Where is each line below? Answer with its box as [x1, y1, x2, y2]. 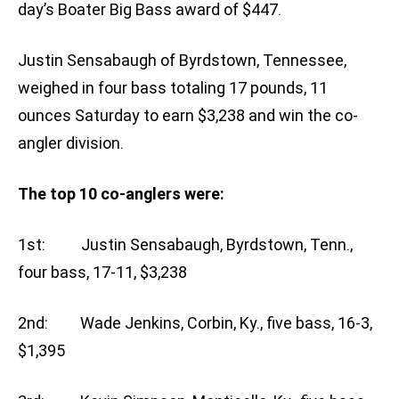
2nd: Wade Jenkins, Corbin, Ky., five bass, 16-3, [18, 313, 372, 333]
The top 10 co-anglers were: [18, 184, 224, 204]
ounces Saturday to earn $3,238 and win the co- [18, 106, 358, 126]
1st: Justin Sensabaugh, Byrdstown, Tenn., [18, 235, 353, 255]
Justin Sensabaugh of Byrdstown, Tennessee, [18, 51, 346, 70]
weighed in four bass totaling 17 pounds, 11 [18, 78, 328, 98]
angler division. [18, 134, 124, 153]
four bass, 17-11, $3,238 [18, 263, 187, 282]
